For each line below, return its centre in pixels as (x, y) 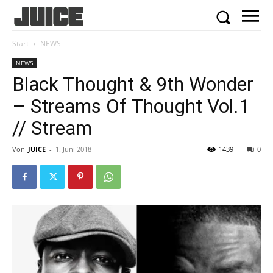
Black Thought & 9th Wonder (133, 84)
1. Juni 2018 (73, 149)
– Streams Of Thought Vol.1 (131, 106)
